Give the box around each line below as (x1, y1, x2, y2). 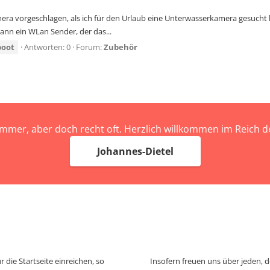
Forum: (76, 42, 104, 53)
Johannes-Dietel (96, 145, 174, 158)
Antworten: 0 (24, 42, 71, 53)
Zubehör (104, 42, 137, 53)
